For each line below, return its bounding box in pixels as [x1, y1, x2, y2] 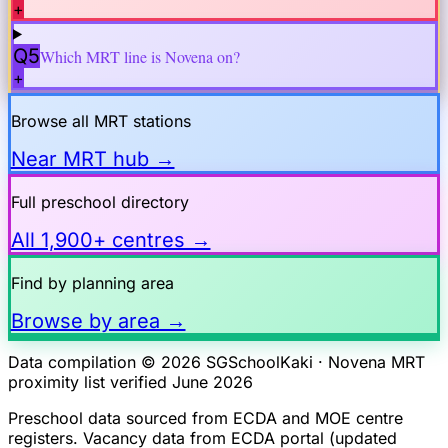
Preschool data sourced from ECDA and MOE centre [8, 407, 403, 428]
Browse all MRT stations [10, 111, 191, 132]
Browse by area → [10, 309, 186, 334]
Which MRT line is [40, 45, 165, 67]
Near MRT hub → [10, 147, 175, 172]
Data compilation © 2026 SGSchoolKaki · [8, 351, 328, 372]
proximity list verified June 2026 [8, 371, 253, 392]
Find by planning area [10, 273, 174, 294]
